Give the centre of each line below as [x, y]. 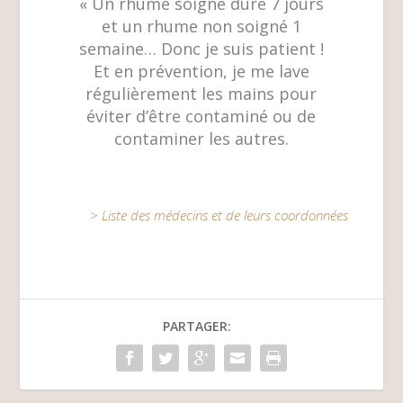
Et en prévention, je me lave [201, 71]
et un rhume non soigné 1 [201, 26]
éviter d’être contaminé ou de [201, 116]
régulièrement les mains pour [201, 93]
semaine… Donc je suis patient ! [201, 48]
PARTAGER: [197, 326]
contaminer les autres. [201, 138]
